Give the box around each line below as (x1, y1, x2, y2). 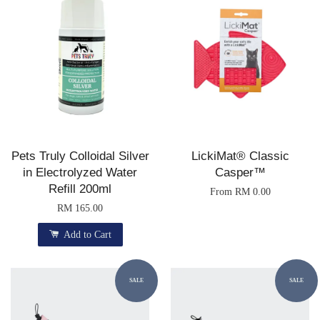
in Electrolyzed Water (23, 165, 137, 179)
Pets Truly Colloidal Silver (11, 149, 149, 163)
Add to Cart (60, 229, 111, 240)
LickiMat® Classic (191, 149, 289, 163)
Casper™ (214, 165, 266, 179)
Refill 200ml (49, 181, 111, 196)
